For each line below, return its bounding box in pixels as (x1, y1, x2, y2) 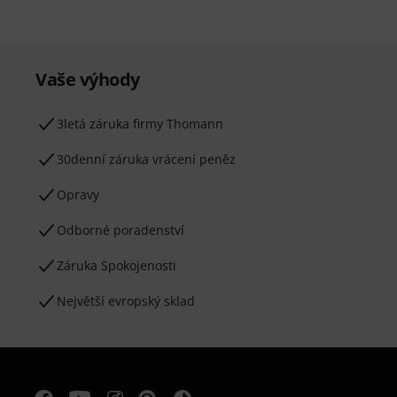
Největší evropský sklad (57, 292, 195, 309)
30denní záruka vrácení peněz (57, 151, 236, 167)
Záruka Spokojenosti (57, 257, 176, 274)
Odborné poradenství (57, 222, 184, 238)
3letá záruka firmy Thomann (57, 115, 223, 132)
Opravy (57, 186, 99, 203)
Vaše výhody (35, 67, 140, 91)
